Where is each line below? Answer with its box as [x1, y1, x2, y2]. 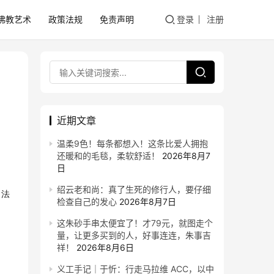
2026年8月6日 [76, 242, 134, 253]
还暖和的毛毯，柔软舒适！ [57, 150, 160, 161]
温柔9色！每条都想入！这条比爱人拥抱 [57, 138, 208, 149]
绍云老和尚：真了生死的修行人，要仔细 [57, 184, 211, 194]
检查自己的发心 [57, 196, 117, 207]
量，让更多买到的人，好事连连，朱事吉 [57, 230, 211, 240]
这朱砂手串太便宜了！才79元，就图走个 [57, 218, 213, 228]
